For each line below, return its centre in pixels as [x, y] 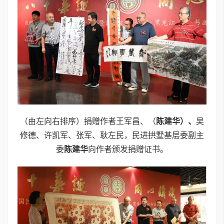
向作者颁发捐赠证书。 [128, 149]
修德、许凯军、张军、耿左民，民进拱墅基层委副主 [112, 135]
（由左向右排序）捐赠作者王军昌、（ [88, 121]
